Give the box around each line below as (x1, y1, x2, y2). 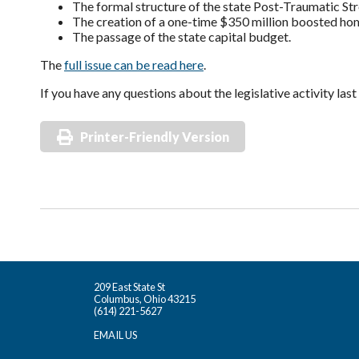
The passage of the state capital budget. (72, 29, 291, 44)
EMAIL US (94, 329, 137, 341)
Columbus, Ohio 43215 (94, 292, 196, 305)
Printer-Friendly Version (80, 129, 229, 144)
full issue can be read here (64, 57, 204, 72)
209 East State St (94, 280, 165, 293)
